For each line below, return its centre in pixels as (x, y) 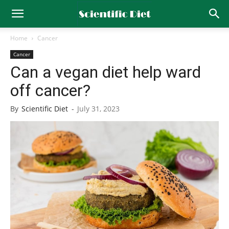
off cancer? (50, 90)
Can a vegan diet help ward (106, 72)
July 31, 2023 (98, 109)
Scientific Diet (45, 109)
